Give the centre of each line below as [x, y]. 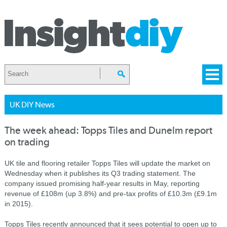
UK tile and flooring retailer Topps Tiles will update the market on [107, 163]
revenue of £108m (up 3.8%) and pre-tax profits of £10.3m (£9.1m [110, 194]
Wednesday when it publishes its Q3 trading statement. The [100, 173]
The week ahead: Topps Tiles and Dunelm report [108, 130]
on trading [27, 142]
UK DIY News [32, 105]
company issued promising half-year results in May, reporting [102, 183]
